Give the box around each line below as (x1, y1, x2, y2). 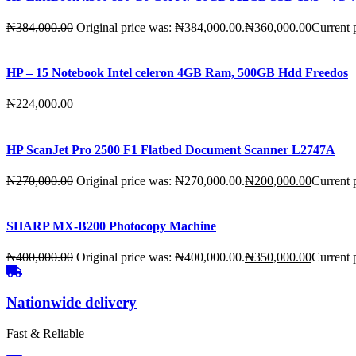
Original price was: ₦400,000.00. (76, 250, 245, 265)
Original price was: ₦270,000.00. (76, 173, 245, 188)
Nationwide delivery (6, 294, 137, 311)
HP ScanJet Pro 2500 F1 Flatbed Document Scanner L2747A (6, 142, 335, 157)
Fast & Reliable (6, 326, 84, 340)
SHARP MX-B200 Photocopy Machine (6, 219, 216, 234)
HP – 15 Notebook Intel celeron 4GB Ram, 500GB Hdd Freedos (6, 66, 348, 80)
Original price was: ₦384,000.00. (76, 20, 245, 34)
